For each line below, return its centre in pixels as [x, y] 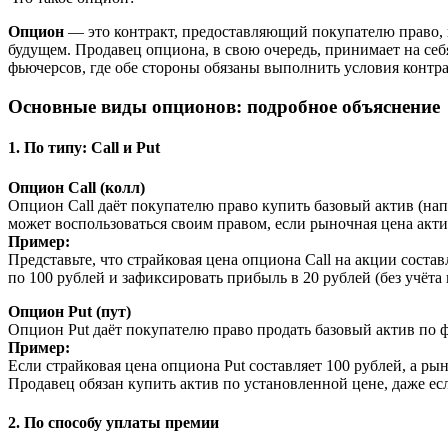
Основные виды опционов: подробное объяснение [224, 107]
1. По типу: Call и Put [84, 148]
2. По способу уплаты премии [113, 422]
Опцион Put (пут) [69, 311]
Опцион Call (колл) [76, 187]
